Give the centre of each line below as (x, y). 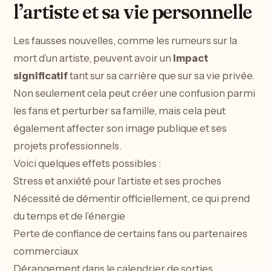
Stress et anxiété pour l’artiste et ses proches (117, 181)
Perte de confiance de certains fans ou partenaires (130, 234)
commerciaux (46, 251)
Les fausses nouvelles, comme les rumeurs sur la (125, 41)
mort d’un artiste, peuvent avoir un (93, 58)
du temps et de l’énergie (69, 216)
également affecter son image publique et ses (120, 129)
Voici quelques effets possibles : (87, 164)
